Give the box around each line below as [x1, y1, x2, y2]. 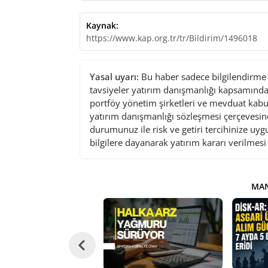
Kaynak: [86, 19, 118, 31]
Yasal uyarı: [89, 70, 139, 83]
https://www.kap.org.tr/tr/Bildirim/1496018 [86, 32, 257, 44]
